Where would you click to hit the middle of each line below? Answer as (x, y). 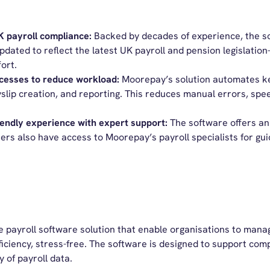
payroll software (43, 229)
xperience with (65, 123)
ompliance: (69, 36)
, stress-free (57, 244)
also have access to (60, 137)
